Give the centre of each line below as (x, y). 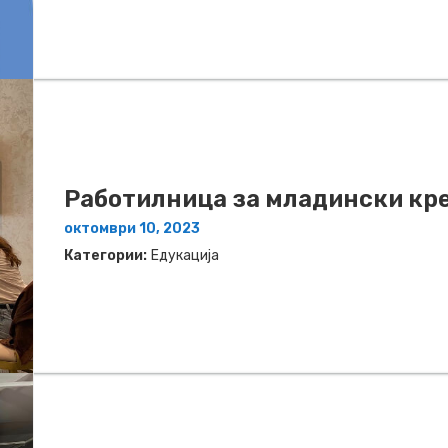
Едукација (185, 255)
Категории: (105, 255)
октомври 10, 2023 (132, 228)
